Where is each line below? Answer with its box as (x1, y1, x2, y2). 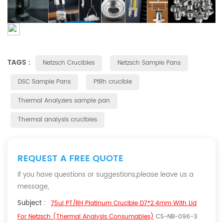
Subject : (17, 198, 46, 209)
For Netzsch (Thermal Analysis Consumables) (17, 212, 154, 222)
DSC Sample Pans (18, 77, 71, 87)
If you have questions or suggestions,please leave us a (17, 170, 194, 181)
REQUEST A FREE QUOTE (17, 151, 123, 166)
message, (17, 182, 49, 193)
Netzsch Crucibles (43, 58, 95, 68)
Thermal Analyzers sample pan (18, 96, 110, 106)
